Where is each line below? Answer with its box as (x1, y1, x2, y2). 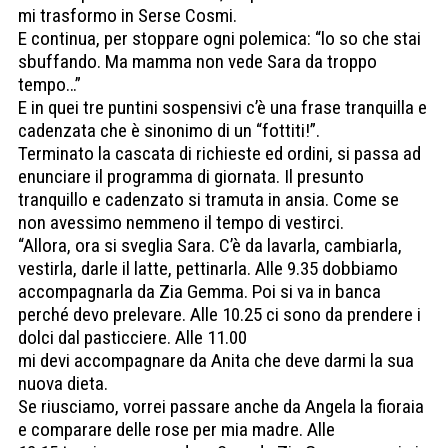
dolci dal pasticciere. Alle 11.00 (18, 326, 247, 350)
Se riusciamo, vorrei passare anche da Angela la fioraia (18, 395, 424, 419)
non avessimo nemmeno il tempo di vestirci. (18, 211, 344, 235)
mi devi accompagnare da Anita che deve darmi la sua (18, 349, 414, 373)
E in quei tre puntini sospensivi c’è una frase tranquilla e (18, 96, 427, 120)
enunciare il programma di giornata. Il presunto (18, 165, 364, 189)
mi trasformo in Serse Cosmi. (18, 4, 237, 28)
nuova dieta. (18, 372, 108, 396)
